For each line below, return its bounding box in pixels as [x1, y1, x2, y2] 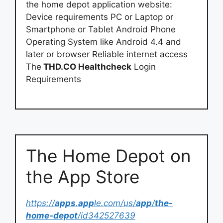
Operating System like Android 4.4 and [26, 37, 181, 47]
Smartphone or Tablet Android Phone [26, 24, 176, 34]
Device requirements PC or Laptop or [26, 12, 173, 22]
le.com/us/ [94, 198, 136, 208]
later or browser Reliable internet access [26, 49, 188, 59]
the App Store [26, 166, 139, 187]
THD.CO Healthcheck [41, 62, 131, 72]
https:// [26, 198, 55, 208]
